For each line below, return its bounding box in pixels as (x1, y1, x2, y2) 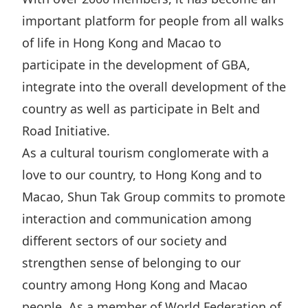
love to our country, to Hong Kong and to (22, 166, 262, 183)
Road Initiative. (22, 122, 110, 139)
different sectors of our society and (22, 232, 227, 249)
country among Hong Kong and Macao (22, 276, 247, 293)
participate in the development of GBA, (22, 56, 250, 73)
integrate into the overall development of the (22, 78, 286, 95)
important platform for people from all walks (22, 12, 284, 29)
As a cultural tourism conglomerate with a (22, 144, 269, 161)
